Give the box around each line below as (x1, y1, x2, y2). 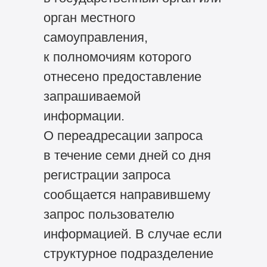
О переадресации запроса (43, 128, 203, 144)
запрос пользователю (43, 207, 175, 222)
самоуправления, (43, 30, 148, 45)
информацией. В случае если (43, 226, 222, 242)
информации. (43, 108, 125, 124)
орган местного (43, 10, 135, 26)
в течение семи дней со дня (43, 148, 211, 163)
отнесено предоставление (43, 69, 201, 85)
